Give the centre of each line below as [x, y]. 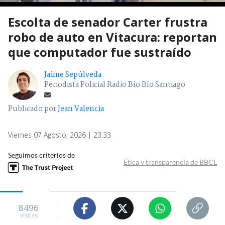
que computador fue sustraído [100, 52]
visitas [29, 215]
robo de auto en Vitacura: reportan [113, 37]
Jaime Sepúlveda [73, 75]
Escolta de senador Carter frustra [108, 22]
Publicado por [33, 109]
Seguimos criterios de [41, 155]
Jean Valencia [81, 109]
